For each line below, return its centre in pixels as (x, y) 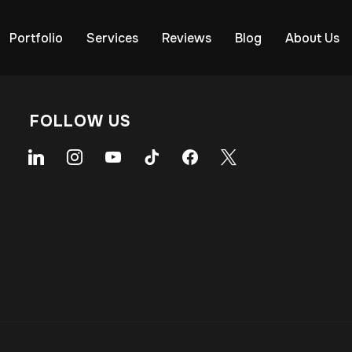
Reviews (187, 38)
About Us (312, 38)
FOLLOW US (81, 121)
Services (112, 38)
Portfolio (36, 38)
